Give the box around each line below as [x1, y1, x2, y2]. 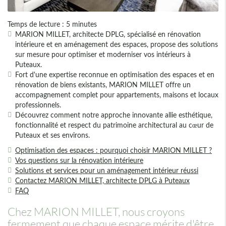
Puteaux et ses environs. [15, 131, 90, 140]
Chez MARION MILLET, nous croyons [8, 205, 185, 219]
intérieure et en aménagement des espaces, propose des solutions [15, 40, 218, 49]
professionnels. [15, 100, 61, 109]
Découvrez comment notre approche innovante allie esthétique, [15, 110, 212, 120]
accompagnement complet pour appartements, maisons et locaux [15, 90, 218, 99]
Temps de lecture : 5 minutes [8, 20, 97, 29]
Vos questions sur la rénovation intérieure [15, 156, 143, 165]
